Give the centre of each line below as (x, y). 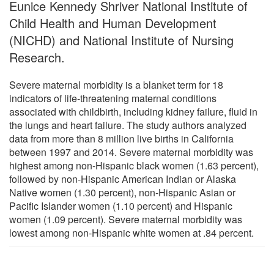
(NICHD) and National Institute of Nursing (121, 40)
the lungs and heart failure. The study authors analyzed (128, 125)
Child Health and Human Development (113, 23)
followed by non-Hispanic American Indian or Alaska (123, 179)
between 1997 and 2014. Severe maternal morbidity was (131, 152)
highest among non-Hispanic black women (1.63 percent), (134, 165)
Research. (37, 57)
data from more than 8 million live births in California (121, 138)
